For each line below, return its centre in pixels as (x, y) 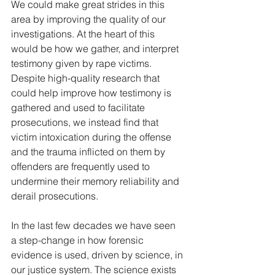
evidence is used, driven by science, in (98, 255)
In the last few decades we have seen (95, 225)
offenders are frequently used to (82, 166)
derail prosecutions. (56, 196)
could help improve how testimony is (92, 93)
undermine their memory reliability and (96, 181)
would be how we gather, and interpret (96, 48)
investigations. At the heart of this (84, 34)
